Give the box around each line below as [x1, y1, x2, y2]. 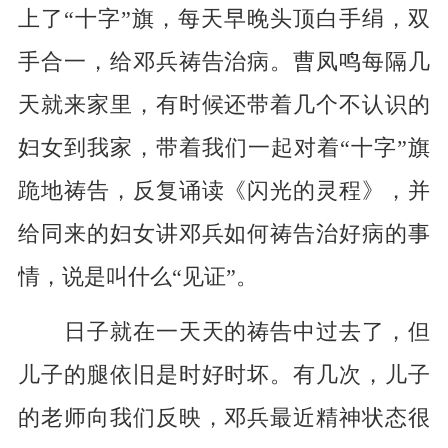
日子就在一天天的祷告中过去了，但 [17, 320, 431, 345]
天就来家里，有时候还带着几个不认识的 [17, 93, 431, 118]
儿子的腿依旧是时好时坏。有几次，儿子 [17, 363, 431, 388]
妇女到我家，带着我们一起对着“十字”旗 [17, 136, 431, 161]
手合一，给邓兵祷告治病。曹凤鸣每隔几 [17, 50, 431, 75]
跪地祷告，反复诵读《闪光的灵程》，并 [17, 179, 431, 204]
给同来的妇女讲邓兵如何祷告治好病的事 [17, 222, 431, 247]
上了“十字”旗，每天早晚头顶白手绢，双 [17, 7, 431, 32]
